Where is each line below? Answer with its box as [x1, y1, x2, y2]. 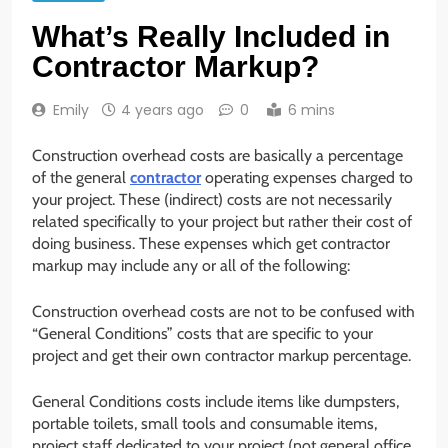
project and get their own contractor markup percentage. [32, 346, 411, 366]
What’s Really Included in [32, 20, 390, 54]
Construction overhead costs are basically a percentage [32, 146, 403, 166]
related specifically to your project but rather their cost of [32, 212, 412, 232]
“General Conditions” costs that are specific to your [32, 324, 373, 344]
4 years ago [121, 100, 204, 121]
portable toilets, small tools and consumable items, [32, 414, 377, 434]
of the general [32, 168, 130, 188]
